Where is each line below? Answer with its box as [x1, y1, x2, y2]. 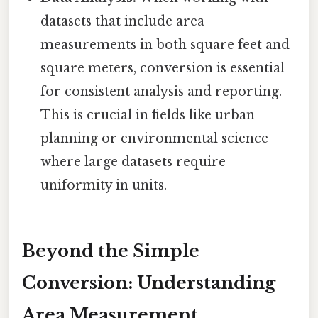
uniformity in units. [40, 177, 168, 193]
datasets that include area [40, 13, 205, 29]
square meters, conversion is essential [40, 60, 285, 76]
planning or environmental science [40, 130, 269, 146]
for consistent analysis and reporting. [40, 83, 283, 99]
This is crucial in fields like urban [40, 106, 256, 123]
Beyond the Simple [22, 240, 199, 261]
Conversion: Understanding [22, 272, 275, 293]
